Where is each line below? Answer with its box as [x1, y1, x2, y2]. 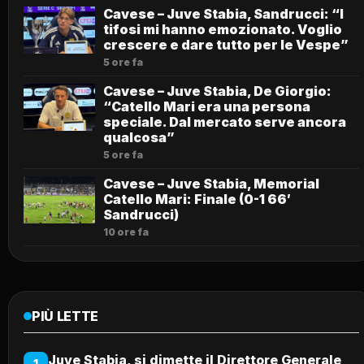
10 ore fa [103, 225, 149, 238]
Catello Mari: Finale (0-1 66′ [103, 190, 291, 207]
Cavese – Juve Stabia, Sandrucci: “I [103, 5, 344, 22]
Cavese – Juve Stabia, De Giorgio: [103, 82, 331, 99]
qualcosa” [103, 128, 175, 145]
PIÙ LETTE [32, 307, 99, 324]
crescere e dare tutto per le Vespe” [103, 36, 349, 53]
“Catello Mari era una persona [103, 97, 310, 115]
